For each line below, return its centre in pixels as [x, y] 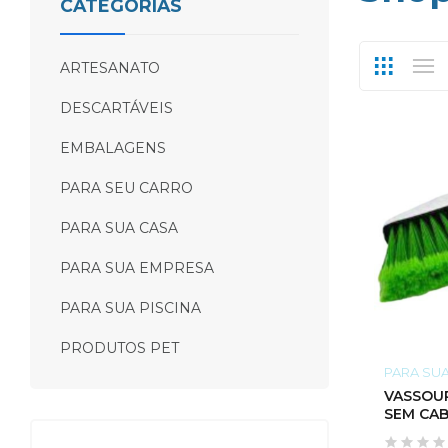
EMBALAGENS [113, 148]
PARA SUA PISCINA [130, 308]
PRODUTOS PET [119, 348]
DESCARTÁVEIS [116, 108]
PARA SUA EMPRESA [137, 268]
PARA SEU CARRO [126, 188]
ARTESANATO [110, 68]
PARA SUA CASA [119, 228]
